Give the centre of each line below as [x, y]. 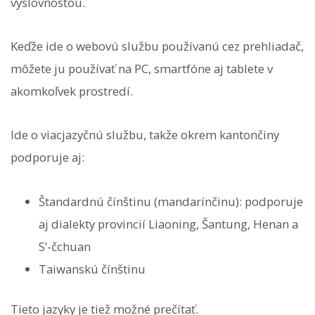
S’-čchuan [65, 246]
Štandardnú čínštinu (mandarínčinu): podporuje [171, 201]
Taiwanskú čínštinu [92, 269]
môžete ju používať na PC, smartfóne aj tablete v [142, 69]
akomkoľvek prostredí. [72, 91]
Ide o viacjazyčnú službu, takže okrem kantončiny [145, 135]
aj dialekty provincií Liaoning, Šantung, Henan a [168, 224]
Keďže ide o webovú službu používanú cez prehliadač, [157, 46]
